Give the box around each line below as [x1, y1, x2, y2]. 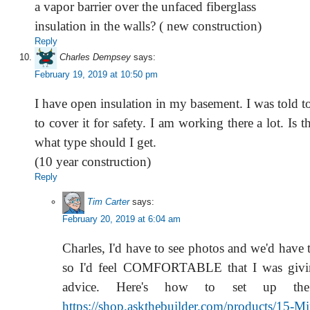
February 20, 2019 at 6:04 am [62, 213, 181, 224]
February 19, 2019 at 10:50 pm [35, 69, 158, 80]
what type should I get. [35, 134, 156, 149]
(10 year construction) [35, 154, 151, 169]
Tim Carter [87, 197, 129, 208]
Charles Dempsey [60, 52, 131, 63]
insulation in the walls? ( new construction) [35, 18, 262, 33]
